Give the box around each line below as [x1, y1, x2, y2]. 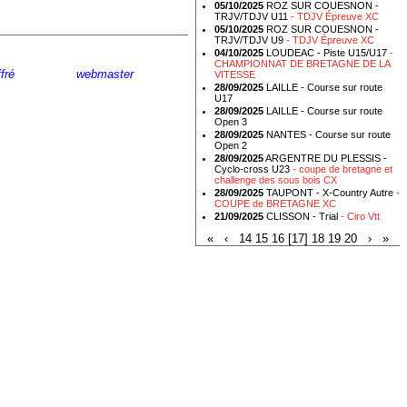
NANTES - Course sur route [263, 129, 391, 141]
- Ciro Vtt [341, 211, 380, 223]
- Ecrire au [15, 67, 76, 82]
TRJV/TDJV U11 [214, 11, 291, 23]
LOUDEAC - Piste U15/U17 [263, 47, 390, 59]
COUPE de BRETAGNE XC [214, 198, 336, 210]
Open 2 [214, 140, 247, 152]
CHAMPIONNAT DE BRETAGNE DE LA [214, 58, 390, 70]
